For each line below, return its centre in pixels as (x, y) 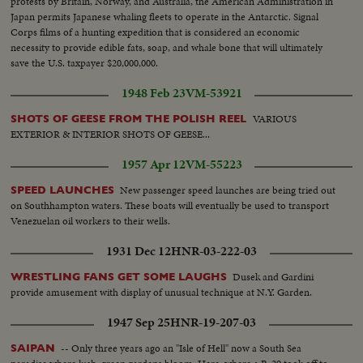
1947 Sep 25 (139, 323)
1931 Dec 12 (139, 252)
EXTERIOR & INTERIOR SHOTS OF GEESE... (111, 134)
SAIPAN (33, 348)
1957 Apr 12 (153, 165)
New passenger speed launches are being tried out (228, 190)
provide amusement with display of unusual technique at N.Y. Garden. (162, 293)
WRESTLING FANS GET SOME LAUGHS (119, 277)
